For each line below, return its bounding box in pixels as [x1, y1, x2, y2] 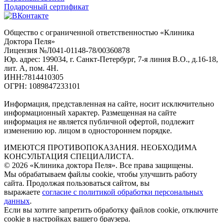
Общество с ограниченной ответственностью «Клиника [4, 28, 194, 37]
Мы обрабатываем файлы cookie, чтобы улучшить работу [4, 170, 197, 179]
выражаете [4, 188, 42, 197]
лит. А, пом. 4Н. [4, 64, 58, 73]
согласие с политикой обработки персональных [42, 188, 203, 197]
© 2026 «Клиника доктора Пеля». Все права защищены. [4, 161, 193, 170]
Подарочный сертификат [4, 2, 89, 11]
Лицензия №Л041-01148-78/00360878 [4, 46, 130, 55]
